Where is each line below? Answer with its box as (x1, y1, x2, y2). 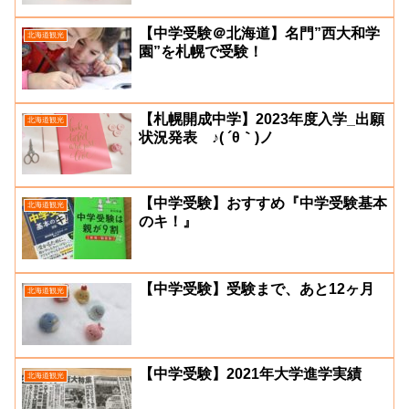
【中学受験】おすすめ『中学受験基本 (139, 195, 387, 212)
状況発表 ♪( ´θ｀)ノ (139, 129, 274, 145)
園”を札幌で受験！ (139, 44, 263, 60)
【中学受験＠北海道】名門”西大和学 (139, 26, 380, 42)
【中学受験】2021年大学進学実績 (139, 366, 362, 383)
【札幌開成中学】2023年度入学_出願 (139, 110, 384, 127)
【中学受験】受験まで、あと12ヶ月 (139, 280, 374, 297)
